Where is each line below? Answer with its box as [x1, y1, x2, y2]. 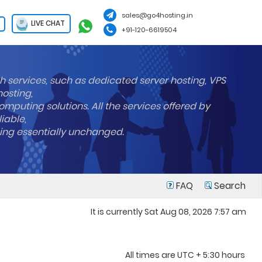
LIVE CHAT [29, 18, 65, 28]
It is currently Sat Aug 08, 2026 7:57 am [91, 206, 246, 218]
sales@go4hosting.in [121, 11, 193, 20]
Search [212, 180, 246, 192]
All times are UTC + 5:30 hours [125, 249, 245, 261]
